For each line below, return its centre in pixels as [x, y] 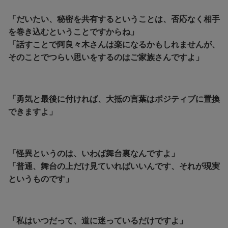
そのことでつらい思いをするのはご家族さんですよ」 [106, 58]
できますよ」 [33, 112]
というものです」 [41, 179]
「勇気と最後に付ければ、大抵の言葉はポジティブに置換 [114, 99]
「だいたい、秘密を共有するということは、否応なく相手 [114, 19]
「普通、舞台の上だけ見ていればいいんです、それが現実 [114, 166]
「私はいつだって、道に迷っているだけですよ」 [98, 221]
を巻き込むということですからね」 [73, 32]
